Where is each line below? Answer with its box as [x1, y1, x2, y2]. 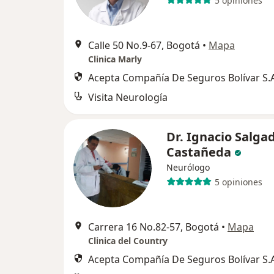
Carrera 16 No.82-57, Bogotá [88, 220, 219, 234]
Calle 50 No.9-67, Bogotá [88, 39, 200, 52]
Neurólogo [166, 161, 210, 173]
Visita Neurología [88, 91, 168, 104]
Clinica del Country [88, 235, 168, 246]
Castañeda [166, 144, 231, 160]
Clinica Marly [88, 53, 142, 65]
